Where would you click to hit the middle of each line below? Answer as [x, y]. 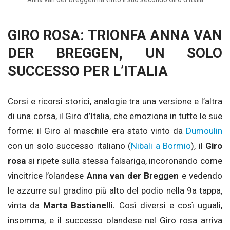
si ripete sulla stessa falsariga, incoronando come [124, 161]
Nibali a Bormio [161, 146]
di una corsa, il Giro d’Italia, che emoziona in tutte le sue [115, 116]
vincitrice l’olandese [47, 176]
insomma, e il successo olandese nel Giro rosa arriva [115, 221]
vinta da [26, 206]
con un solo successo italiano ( [70, 146]
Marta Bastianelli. [79, 206]
